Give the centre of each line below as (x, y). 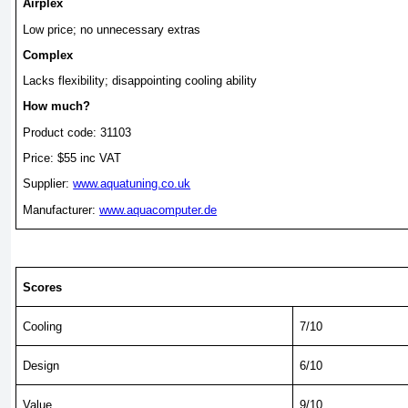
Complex (48, 55)
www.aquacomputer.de (158, 209)
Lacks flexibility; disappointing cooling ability (140, 81)
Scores (43, 287)
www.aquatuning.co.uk (132, 184)
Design (41, 365)
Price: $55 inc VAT (72, 158)
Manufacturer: (61, 209)
